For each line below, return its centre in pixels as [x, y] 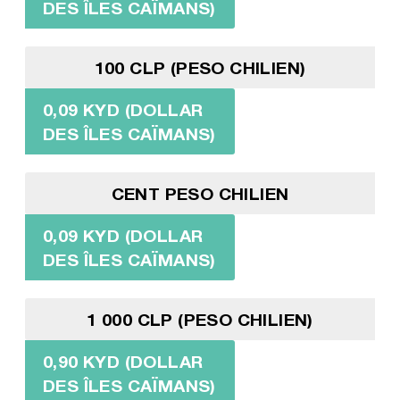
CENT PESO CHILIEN [200, 193]
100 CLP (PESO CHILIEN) [200, 67]
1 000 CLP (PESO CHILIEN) [200, 319]
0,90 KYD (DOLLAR [123, 361]
